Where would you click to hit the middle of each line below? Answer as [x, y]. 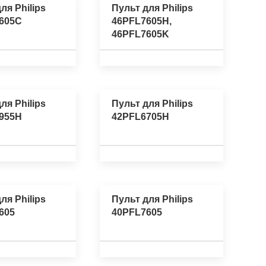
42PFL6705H [140, 116]
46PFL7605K [140, 34]
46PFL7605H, [142, 21]
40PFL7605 [137, 213]
